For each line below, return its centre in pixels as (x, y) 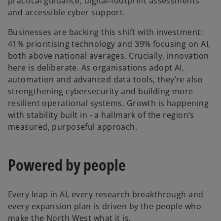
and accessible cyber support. (67, 13)
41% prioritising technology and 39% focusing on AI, (109, 44)
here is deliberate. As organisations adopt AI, (96, 68)
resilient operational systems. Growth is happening (109, 103)
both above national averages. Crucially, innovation (109, 56)
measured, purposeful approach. (73, 127)
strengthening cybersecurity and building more (101, 92)
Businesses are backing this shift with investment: (106, 32)
